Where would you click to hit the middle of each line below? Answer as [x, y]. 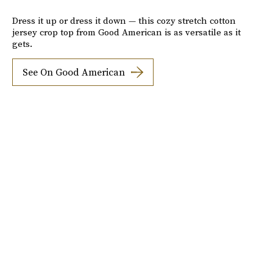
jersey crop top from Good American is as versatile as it [126, 32]
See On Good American [74, 72]
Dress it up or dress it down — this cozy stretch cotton [124, 20]
